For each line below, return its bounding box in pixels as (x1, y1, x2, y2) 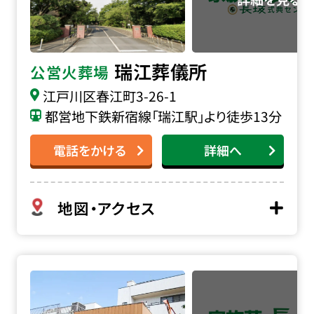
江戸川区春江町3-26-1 (42, 86, 177, 107)
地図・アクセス (57, 197, 156, 219)
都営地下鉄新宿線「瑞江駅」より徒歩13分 (44, 106, 282, 126)
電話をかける (53, 141, 126, 160)
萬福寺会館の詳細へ (16, 255, 136, 275)
